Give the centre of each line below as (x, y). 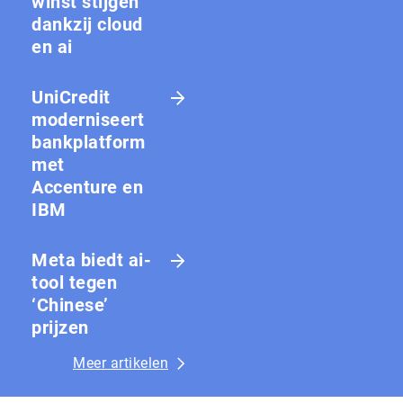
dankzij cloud (87, 24)
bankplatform (88, 142)
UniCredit (71, 97)
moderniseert (88, 119)
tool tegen (74, 282)
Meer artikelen (121, 363)
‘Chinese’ (70, 304)
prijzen (60, 327)
